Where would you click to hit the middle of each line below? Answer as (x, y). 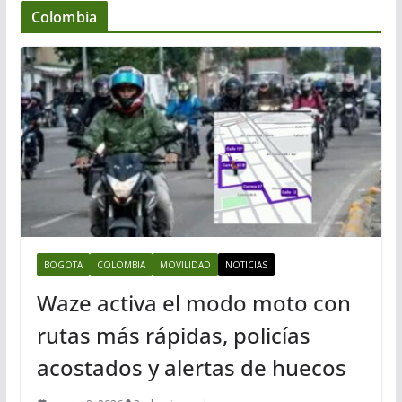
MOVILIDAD (185, 264)
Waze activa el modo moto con (193, 302)
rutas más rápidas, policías (173, 335)
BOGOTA (63, 264)
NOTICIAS (246, 264)
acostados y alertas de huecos (191, 367)
